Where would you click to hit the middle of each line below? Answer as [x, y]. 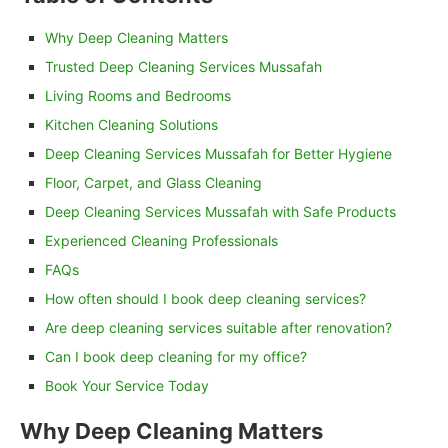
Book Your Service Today [127, 386]
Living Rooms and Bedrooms [138, 96]
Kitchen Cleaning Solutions [131, 125]
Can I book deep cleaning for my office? [176, 357]
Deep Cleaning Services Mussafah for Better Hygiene [218, 154]
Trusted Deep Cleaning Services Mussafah [183, 67]
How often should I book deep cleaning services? [205, 299]
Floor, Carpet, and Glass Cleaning [153, 183]
